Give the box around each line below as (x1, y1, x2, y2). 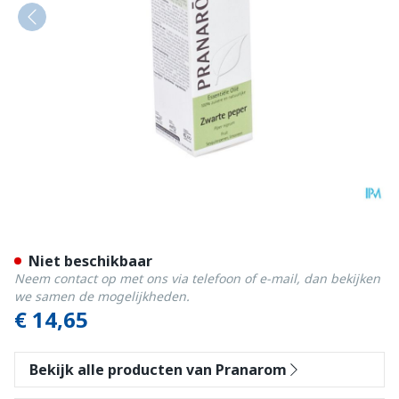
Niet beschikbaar (28, 251, 152, 271)
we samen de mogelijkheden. (14, 288, 190, 305)
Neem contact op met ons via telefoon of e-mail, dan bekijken (14, 270, 380, 287)
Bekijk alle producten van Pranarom (29, 360, 287, 379)
